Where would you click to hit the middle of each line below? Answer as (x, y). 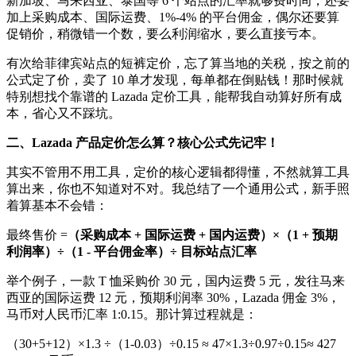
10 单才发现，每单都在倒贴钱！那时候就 (227, 80)
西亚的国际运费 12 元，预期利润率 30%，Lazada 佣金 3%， (173, 298)
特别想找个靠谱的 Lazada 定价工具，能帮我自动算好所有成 (174, 97)
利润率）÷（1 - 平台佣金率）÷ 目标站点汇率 (132, 252)
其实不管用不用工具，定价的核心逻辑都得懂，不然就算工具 (178, 172)
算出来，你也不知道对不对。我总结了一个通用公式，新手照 (178, 189)
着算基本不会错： (57, 205)
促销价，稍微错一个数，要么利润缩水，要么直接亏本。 (165, 34)
